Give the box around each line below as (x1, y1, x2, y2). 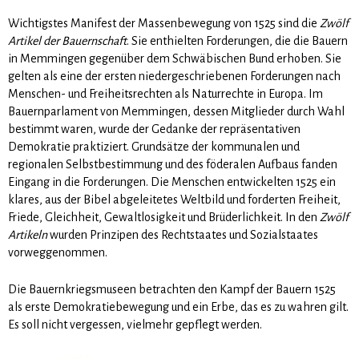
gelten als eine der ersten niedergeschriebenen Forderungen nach (8, 69, 341, 83)
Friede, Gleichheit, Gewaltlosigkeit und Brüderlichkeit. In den (8, 210, 320, 224)
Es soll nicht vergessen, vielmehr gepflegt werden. (8, 317, 262, 331)
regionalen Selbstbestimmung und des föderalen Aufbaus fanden (8, 157, 337, 171)
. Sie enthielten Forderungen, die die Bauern (127, 34, 348, 47)
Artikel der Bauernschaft (8, 34, 127, 47)
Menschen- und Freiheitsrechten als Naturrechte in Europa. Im (8, 87, 323, 100)
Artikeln (8, 228, 47, 241)
